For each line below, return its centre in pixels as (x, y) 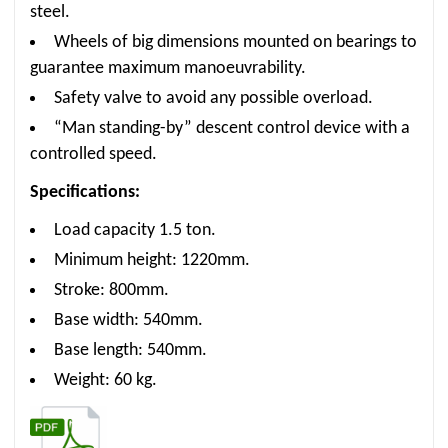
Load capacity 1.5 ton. (135, 230)
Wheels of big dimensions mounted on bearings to (235, 42)
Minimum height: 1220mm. (152, 260)
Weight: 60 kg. (105, 380)
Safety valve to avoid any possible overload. (213, 98)
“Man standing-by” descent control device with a (232, 128)
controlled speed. (93, 154)
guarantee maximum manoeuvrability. (168, 68)
